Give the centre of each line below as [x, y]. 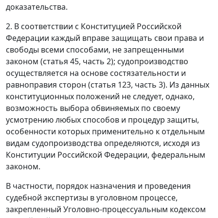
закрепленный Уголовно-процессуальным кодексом [106, 209]
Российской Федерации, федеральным [130, 155]
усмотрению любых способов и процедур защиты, [102, 120]
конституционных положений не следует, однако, [100, 97]
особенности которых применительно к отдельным [105, 132]
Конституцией [108, 27]
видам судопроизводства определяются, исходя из [103, 143]
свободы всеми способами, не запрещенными [95, 50]
